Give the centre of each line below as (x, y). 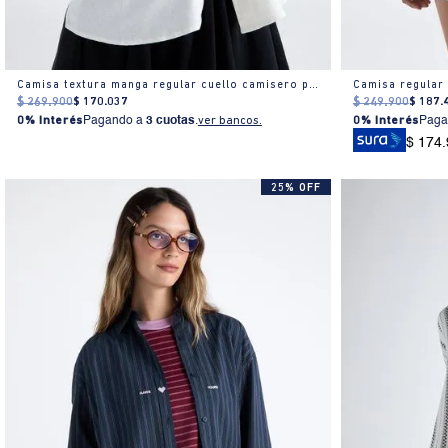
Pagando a (114, 121)
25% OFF (296, 189)
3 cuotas (170, 121)
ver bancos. (229, 121)
